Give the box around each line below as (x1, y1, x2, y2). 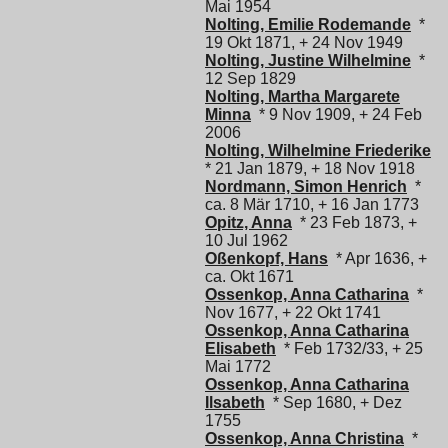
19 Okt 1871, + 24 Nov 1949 (205, 33, 403, 51)
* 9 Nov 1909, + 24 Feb (251, 105, 422, 123)
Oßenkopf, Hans (205, 249, 328, 267)
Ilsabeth (205, 393, 265, 411)
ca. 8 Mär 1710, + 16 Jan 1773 (205, 195, 419, 213)
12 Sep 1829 (205, 69, 296, 87)
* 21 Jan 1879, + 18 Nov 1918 (205, 159, 415, 177)
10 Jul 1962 (205, 231, 288, 249)
